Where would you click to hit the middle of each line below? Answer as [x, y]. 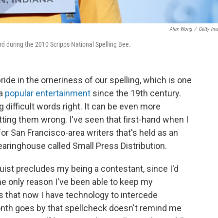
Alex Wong [181, 29]
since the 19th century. [136, 93]
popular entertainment [48, 93]
